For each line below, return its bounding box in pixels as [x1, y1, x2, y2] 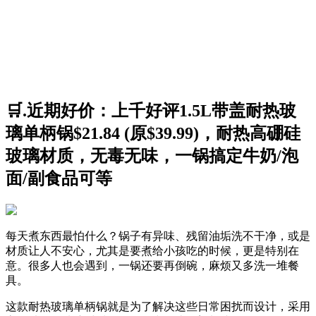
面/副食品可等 [6, 169, 112, 188]
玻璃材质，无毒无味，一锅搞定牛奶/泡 [6, 147, 298, 166]
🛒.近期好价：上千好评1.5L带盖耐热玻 [6, 102, 296, 121]
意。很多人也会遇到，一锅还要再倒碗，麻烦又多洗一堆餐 [6, 260, 299, 272]
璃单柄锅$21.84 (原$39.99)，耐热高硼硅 [6, 124, 300, 143]
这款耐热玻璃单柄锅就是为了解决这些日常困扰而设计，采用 [6, 300, 310, 313]
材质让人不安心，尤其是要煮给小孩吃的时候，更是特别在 [6, 245, 299, 257]
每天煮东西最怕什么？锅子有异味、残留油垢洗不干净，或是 [6, 230, 310, 243]
